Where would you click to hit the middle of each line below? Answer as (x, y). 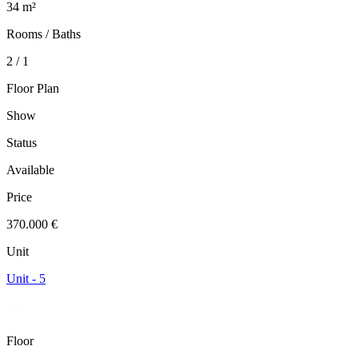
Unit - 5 (26, 279)
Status (22, 143)
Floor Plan (33, 89)
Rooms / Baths (44, 34)
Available (30, 170)
